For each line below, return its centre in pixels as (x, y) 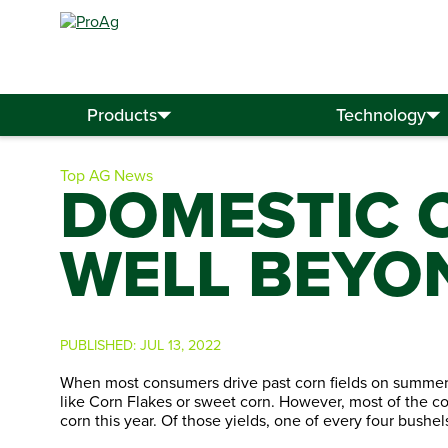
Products (122, 115)
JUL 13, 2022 (180, 344)
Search (295, 91)
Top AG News (106, 175)
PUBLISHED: (100, 344)
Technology (381, 115)
